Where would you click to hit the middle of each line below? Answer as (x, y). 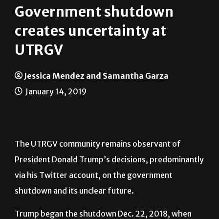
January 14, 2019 (55, 116)
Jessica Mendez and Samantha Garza (96, 100)
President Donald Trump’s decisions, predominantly (109, 184)
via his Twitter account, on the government (94, 199)
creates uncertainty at (90, 55)
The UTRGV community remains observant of (98, 168)
